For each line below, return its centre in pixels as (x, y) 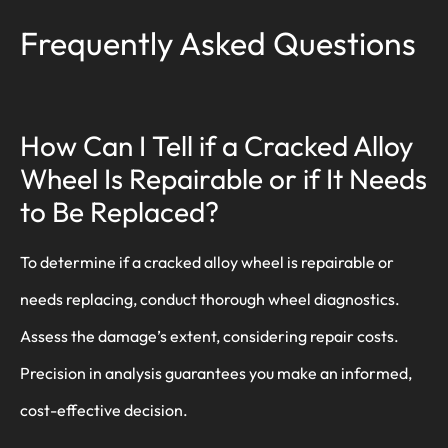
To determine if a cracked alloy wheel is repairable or (207, 262)
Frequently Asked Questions (218, 42)
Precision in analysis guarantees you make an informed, (216, 373)
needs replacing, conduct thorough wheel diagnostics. (210, 299)
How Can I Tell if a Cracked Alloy (216, 146)
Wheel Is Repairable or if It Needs (223, 179)
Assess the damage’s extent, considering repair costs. (209, 336)
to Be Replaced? (119, 212)
